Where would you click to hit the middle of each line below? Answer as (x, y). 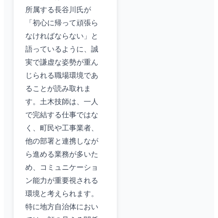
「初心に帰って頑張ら (62, 23)
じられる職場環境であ (62, 76)
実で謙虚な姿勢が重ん (62, 63)
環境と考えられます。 (62, 194)
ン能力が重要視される (62, 181)
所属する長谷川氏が (58, 10)
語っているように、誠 (62, 49)
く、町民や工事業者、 (62, 128)
